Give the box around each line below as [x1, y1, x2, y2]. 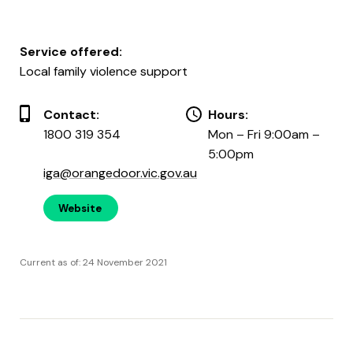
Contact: [43, 106, 99, 123]
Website [58, 201, 102, 215]
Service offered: [20, 43, 122, 60]
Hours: [208, 106, 248, 123]
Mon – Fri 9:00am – [208, 125, 320, 143]
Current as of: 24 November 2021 [20, 255, 167, 269]
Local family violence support [20, 62, 188, 80]
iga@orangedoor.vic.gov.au [43, 164, 197, 181]
